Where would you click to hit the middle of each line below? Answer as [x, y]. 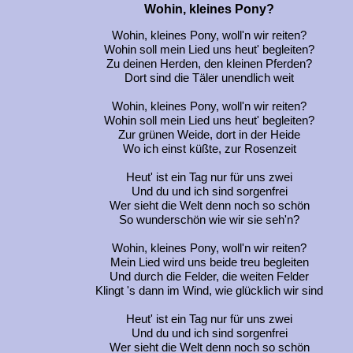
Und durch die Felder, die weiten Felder [209, 277]
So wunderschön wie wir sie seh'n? [209, 220]
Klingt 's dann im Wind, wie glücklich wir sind [209, 291]
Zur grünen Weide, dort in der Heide [209, 135]
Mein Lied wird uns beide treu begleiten [209, 263]
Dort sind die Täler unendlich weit [209, 78]
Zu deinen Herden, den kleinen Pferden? [209, 64]
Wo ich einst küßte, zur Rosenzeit [209, 149]
